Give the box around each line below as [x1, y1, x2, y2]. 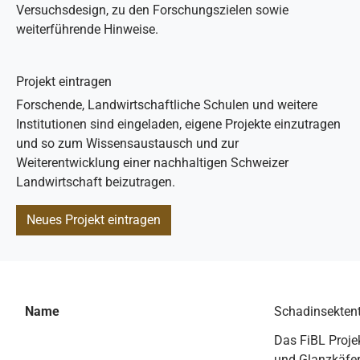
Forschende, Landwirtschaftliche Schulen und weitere [16, 97, 317, 112]
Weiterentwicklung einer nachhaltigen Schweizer [16, 155, 288, 170]
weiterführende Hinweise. [16, 22, 158, 37]
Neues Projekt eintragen [27, 212, 161, 227]
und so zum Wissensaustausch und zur [16, 136, 239, 151]
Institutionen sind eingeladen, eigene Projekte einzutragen [16, 117, 341, 132]
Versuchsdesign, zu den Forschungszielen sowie [16, 2, 288, 18]
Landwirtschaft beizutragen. [16, 174, 175, 190]
